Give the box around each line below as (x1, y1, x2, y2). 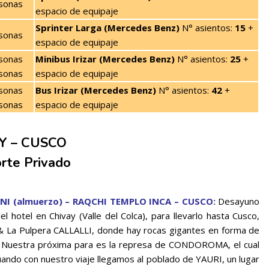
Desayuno (218, 195, 260, 207)
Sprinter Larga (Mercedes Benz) (35, 21, 182, 34)
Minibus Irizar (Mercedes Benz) (35, 52, 177, 65)
